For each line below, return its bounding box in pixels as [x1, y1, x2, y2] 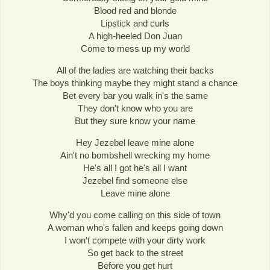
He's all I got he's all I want [83, 163, 187, 174]
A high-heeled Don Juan [88, 31, 182, 41]
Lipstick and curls [101, 18, 169, 28]
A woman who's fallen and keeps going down [47, 222, 223, 233]
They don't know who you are [77, 103, 193, 114]
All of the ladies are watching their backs [56, 65, 214, 76]
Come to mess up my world [80, 43, 190, 54]
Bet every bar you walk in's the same [62, 90, 208, 101]
